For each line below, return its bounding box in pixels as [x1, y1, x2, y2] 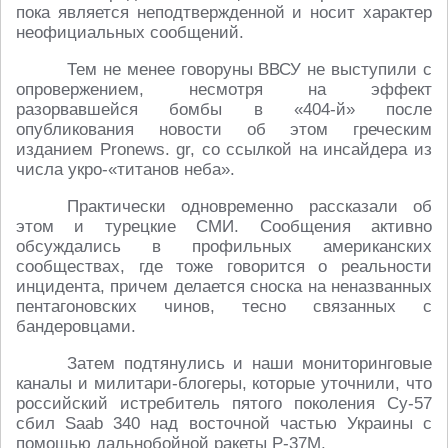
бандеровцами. [16, 317, 136, 337]
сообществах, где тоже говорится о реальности [16, 257, 432, 277]
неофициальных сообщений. [16, 23, 244, 43]
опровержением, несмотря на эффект [16, 80, 432, 100]
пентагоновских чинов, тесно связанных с [16, 297, 432, 317]
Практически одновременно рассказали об [67, 197, 432, 217]
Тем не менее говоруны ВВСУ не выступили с [67, 60, 432, 80]
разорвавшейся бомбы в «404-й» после [16, 100, 432, 120]
